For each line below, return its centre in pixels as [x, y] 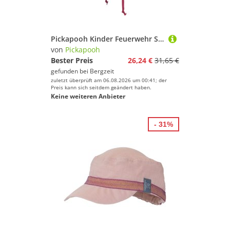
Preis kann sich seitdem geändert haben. [101, 87]
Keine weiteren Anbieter [88, 96]
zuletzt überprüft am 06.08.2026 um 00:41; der [109, 80]
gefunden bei [70, 71]
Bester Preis [72, 60]
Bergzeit [102, 71]
